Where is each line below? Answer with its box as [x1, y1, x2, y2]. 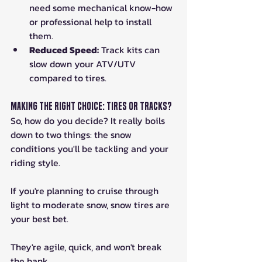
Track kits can [99, 42, 162, 57]
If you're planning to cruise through [11, 183, 161, 198]
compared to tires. [29, 70, 106, 85]
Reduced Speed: [29, 42, 99, 57]
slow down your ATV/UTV [29, 56, 138, 71]
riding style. [11, 155, 63, 170]
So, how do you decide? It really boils [11, 113, 167, 127]
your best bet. [11, 211, 71, 226]
